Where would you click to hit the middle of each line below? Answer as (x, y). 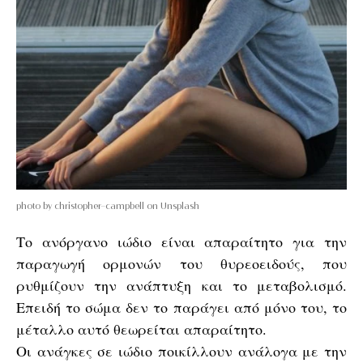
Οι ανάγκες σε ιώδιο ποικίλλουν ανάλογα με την (181, 351)
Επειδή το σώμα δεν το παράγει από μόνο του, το (181, 307)
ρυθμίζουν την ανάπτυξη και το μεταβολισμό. (181, 285)
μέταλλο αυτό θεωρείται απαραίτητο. (141, 329)
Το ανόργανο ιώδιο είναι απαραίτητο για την (181, 241)
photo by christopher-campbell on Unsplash (108, 205)
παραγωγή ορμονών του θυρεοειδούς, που (181, 263)
